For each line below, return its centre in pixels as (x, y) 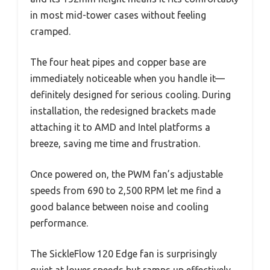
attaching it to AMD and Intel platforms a (120, 127)
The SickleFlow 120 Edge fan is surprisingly (124, 254)
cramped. (50, 32)
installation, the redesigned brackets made (123, 111)
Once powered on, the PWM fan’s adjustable (127, 174)
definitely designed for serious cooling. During (130, 95)
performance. (59, 223)
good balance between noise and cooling (119, 207)
